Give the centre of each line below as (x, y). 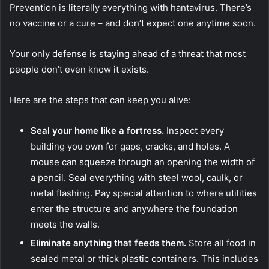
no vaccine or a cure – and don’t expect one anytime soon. (133, 23)
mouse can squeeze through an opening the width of (143, 162)
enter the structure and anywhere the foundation (134, 209)
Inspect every (194, 131)
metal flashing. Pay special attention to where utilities (144, 193)
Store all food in (221, 243)
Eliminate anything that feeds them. (108, 243)
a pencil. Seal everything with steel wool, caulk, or (137, 178)
